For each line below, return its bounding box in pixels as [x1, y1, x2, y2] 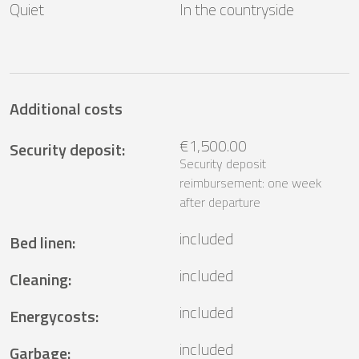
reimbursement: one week [179, 173, 321, 193]
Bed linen [10, 230, 72, 256]
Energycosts [10, 304, 95, 329]
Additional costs [10, 96, 123, 122]
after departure [179, 192, 260, 212]
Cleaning [10, 267, 68, 292]
